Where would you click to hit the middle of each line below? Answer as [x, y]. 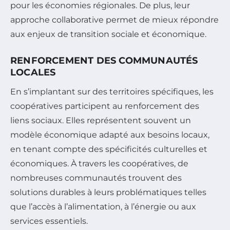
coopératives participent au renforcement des [105, 106]
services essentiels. [49, 221]
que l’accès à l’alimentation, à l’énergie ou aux [103, 207]
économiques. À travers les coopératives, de [99, 164]
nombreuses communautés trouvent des [96, 178]
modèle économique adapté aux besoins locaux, [110, 135]
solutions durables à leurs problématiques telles [108, 193]
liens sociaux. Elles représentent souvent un [101, 121]
